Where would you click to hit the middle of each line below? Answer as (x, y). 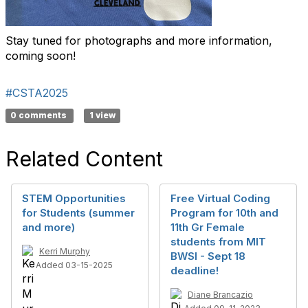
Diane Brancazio (220, 294)
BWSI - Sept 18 (208, 256)
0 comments (40, 115)
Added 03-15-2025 (74, 265)
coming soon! (41, 55)
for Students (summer (78, 212)
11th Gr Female (208, 227)
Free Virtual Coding (220, 198)
